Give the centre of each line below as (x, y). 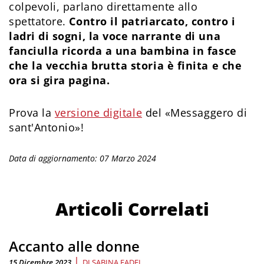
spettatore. (39, 22)
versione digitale (98, 113)
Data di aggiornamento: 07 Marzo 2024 (82, 159)
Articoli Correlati (132, 209)
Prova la (32, 113)
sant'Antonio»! (48, 128)
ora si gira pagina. (60, 80)
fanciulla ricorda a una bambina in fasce (123, 51)
